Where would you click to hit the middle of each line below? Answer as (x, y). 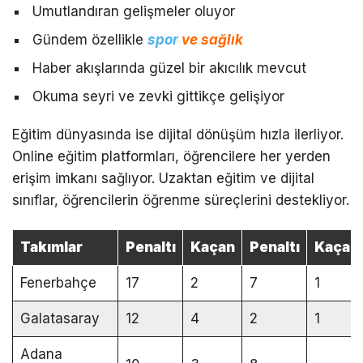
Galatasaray (60, 318)
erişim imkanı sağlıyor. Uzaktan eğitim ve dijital (163, 178)
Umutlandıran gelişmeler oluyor (134, 11)
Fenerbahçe (58, 282)
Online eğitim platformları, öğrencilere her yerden (171, 156)
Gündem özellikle (90, 39)
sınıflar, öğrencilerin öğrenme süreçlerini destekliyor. (181, 200)
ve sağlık (211, 39)
